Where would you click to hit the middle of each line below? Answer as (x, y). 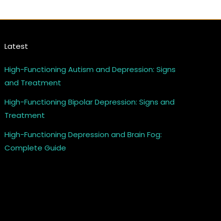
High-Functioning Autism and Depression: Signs (90, 70)
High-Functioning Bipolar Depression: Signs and (90, 102)
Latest (17, 46)
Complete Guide (36, 148)
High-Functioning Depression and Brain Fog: (83, 135)
